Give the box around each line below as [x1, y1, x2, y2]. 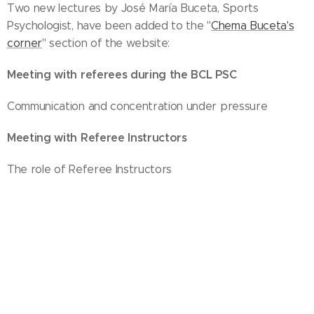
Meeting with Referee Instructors [7, 130, 187, 146]
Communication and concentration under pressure [7, 100, 268, 114]
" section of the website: [42, 36, 170, 50]
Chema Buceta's [210, 19, 294, 33]
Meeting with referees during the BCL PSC [7, 67, 237, 83]
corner [7, 36, 43, 50]
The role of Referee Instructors [7, 163, 172, 177]
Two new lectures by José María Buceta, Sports [7, 1, 259, 15]
